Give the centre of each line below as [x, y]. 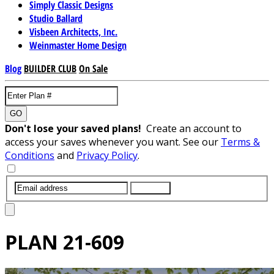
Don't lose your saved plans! [76, 128]
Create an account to [194, 128]
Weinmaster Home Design [78, 45]
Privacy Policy [107, 155]
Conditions [30, 155]
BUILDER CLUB [50, 68]
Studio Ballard [56, 18]
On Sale [93, 68]
